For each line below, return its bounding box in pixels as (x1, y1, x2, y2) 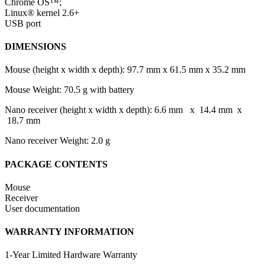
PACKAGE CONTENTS (5, 159, 108, 169)
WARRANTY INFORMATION (5, 227, 134, 237)
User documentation (5, 203, 80, 214)
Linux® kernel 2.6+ (5, 7, 79, 18)
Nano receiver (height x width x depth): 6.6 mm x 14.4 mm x (5, 105, 242, 115)
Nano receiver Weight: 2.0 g (5, 135, 110, 146)
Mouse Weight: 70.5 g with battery (5, 85, 134, 95)
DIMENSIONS (5, 41, 66, 52)
